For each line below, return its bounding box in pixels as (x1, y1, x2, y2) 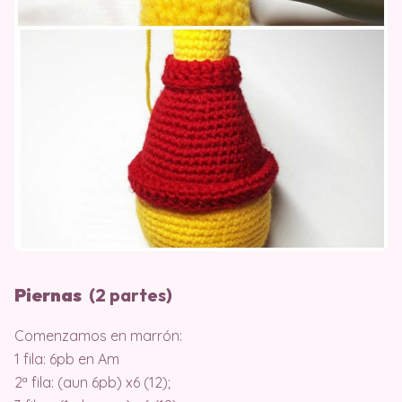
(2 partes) (85, 284, 172, 307)
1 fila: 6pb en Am (14, 350, 119, 369)
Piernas (14, 284, 85, 307)
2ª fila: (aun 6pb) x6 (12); (14, 373, 170, 392)
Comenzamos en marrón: (14, 327, 182, 345)
